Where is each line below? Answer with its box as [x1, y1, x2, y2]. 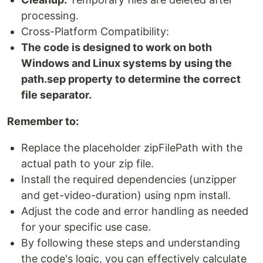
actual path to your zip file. [21, 157, 154, 170]
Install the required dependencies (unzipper [21, 173, 237, 186]
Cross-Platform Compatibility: [21, 25, 169, 38]
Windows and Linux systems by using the [21, 57, 232, 70]
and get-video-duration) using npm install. [21, 189, 231, 202]
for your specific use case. [21, 221, 151, 234]
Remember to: [7, 115, 79, 128]
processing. [21, 9, 79, 22]
